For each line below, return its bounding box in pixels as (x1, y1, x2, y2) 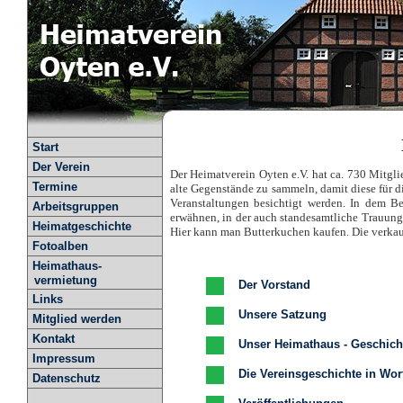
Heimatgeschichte (32, 219, 131, 233)
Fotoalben (32, 239, 88, 253)
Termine (32, 180, 77, 193)
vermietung (27, 273, 97, 287)
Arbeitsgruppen (32, 200, 119, 213)
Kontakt (32, 332, 75, 345)
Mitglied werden (32, 312, 121, 326)
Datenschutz (32, 372, 101, 385)
